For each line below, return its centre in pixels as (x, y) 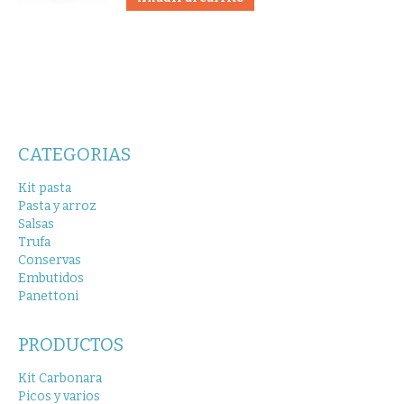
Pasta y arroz (57, 207)
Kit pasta (45, 188)
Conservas (50, 261)
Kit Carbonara (60, 379)
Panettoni (48, 297)
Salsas (36, 225)
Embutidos (51, 279)
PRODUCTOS (71, 345)
